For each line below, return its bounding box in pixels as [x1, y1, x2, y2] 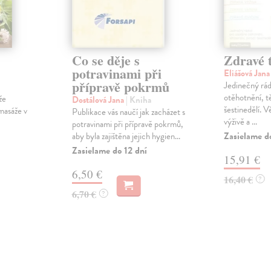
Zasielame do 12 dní [71, 143, 147, 158]
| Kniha [125, 93, 151, 107]
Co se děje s [71, 50, 140, 71]
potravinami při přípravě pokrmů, [71, 117, 183, 131]
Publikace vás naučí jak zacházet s [71, 105, 185, 119]
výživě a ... [223, 115, 257, 129]
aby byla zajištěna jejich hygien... [71, 129, 180, 143]
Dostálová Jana [71, 93, 126, 107]
